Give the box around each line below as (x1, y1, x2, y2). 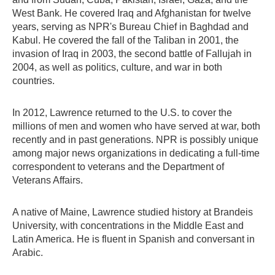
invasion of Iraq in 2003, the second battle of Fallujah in (12, 48, 252, 59)
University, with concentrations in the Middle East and (12, 220, 244, 231)
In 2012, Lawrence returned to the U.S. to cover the (12, 107, 232, 118)
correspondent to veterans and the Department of (12, 161, 224, 172)
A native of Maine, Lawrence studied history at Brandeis (12, 207, 253, 217)
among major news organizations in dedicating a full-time (12, 148, 260, 158)
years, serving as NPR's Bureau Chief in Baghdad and (12, 21, 249, 32)
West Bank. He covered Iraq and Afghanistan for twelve (12, 8, 251, 18)
